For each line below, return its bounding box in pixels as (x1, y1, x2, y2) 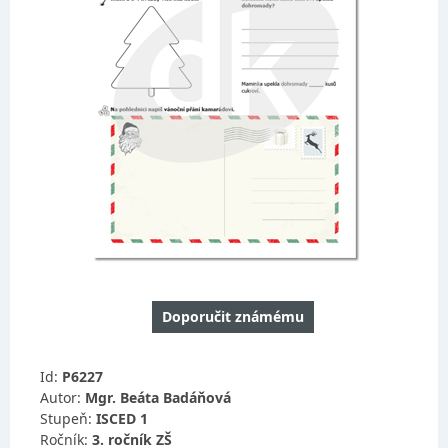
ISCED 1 (96, 409, 148, 428)
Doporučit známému (162, 307, 304, 326)
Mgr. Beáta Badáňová (85, 388, 231, 407)
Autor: (40, 388, 85, 407)
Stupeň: (40, 409, 96, 428)
